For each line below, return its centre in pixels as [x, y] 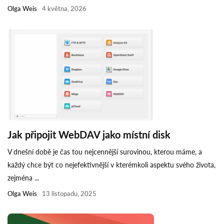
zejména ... [23, 177]
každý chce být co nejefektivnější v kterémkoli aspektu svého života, [111, 164]
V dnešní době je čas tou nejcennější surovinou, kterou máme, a [105, 151]
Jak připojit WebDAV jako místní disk [89, 134]
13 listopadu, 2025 [69, 193]
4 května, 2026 [64, 9]
